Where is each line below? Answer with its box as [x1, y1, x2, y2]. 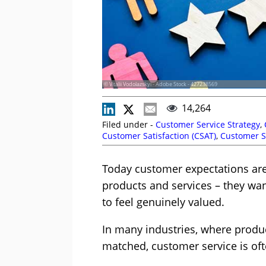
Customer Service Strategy [156, 119, 260, 131]
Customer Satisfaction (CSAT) [102, 130, 216, 142]
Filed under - [102, 119, 156, 131]
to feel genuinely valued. [102, 195, 224, 210]
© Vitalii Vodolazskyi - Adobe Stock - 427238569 [104, 80, 217, 88]
